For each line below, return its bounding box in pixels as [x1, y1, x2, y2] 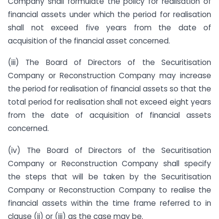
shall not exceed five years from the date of [8, 22, 211, 33]
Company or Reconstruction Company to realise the [8, 185, 211, 196]
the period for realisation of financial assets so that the [8, 84, 211, 94]
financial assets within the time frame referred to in [8, 198, 211, 209]
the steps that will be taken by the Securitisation [8, 172, 211, 182]
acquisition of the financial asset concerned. [8, 35, 170, 46]
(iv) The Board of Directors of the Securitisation [8, 145, 211, 156]
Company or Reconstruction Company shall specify [8, 158, 211, 169]
